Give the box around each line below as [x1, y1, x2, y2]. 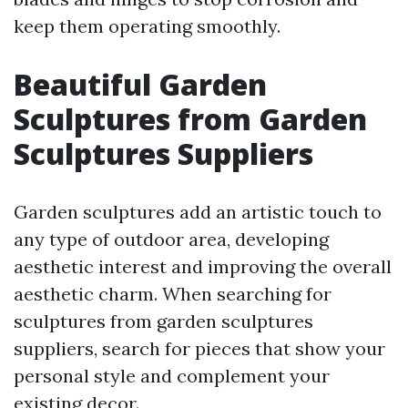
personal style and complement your [14, 364, 330, 388]
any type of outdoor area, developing [14, 228, 329, 251]
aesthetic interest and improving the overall [14, 255, 392, 279]
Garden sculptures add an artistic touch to [14, 200, 382, 224]
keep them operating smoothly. [14, 15, 280, 38]
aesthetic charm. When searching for [14, 282, 331, 306]
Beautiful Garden [14, 65, 267, 105]
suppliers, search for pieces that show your [14, 337, 385, 361]
